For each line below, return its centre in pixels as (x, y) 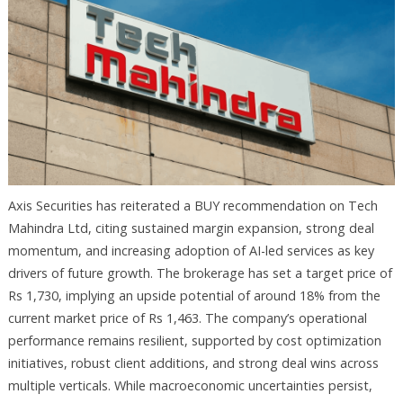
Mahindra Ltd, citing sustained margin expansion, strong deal (191, 228)
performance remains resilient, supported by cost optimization (194, 340)
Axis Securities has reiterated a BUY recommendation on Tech (193, 205)
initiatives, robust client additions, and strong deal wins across (193, 363)
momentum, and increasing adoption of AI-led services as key (191, 250)
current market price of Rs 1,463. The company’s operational (187, 318)
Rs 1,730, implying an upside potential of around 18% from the (194, 295)
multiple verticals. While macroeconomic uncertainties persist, (190, 385)
